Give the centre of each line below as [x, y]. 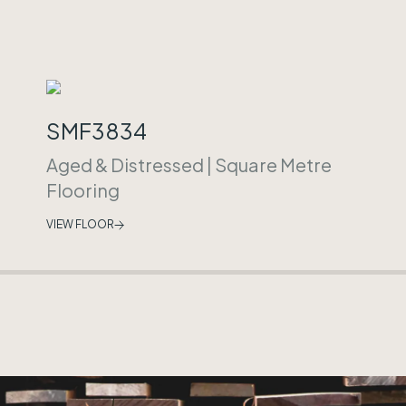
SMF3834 [97, 130]
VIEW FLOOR [80, 224]
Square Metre [273, 164]
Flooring [83, 190]
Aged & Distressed [125, 164]
